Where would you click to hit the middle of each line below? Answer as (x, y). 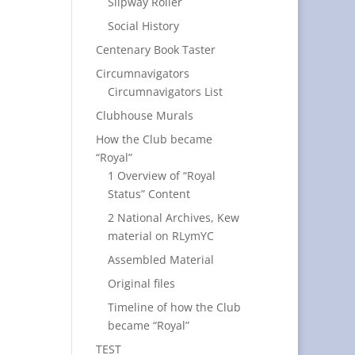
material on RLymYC (160, 236)
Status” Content (149, 194)
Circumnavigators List (165, 92)
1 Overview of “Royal (161, 176)
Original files (141, 283)
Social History (143, 26)
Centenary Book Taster (155, 50)
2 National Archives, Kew (173, 218)
